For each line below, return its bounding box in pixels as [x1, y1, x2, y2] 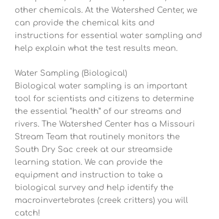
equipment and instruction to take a [15, 171, 163, 180]
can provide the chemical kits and [15, 18, 154, 27]
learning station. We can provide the [15, 158, 163, 167]
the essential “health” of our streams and [15, 107, 181, 116]
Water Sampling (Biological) [15, 69, 127, 78]
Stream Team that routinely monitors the [15, 132, 180, 142]
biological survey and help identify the [15, 183, 174, 193]
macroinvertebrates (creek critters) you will [15, 196, 188, 205]
